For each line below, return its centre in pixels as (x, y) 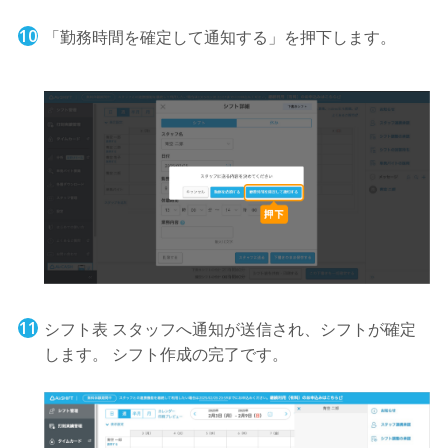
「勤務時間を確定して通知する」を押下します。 (219, 36)
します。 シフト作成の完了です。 (165, 354)
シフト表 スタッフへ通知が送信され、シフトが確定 (229, 329)
